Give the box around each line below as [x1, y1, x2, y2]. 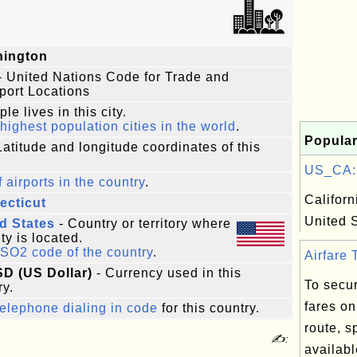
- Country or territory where [55, 217, 231, 230]
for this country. [158, 301, 260, 315]
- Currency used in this [92, 266, 241, 280]
